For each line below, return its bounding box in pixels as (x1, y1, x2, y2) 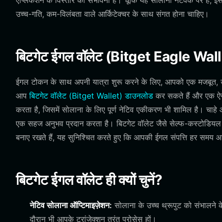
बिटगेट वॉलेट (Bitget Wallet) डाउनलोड (29, 91, 153, 101)
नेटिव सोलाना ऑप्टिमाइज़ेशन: (30, 200, 112, 210)
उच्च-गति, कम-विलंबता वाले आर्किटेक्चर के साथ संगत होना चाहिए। (16, 9, 209, 19)
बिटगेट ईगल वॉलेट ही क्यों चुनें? (16, 171, 163, 188)
